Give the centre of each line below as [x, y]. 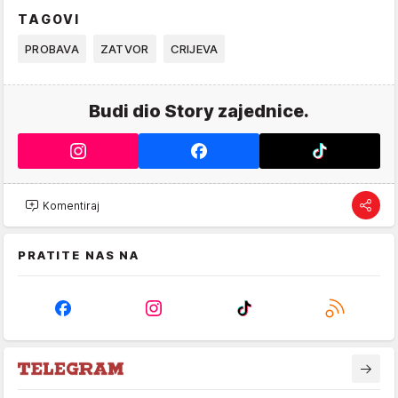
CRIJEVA [194, 49]
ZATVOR [124, 49]
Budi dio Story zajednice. [199, 111]
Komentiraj [71, 205]
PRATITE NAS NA [79, 255]
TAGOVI [49, 20]
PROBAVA [52, 49]
